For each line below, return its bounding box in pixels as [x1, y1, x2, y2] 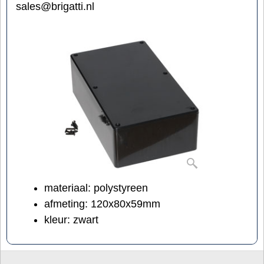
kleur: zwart [44, 214, 98, 226]
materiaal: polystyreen [44, 182, 148, 194]
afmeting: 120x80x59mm [44, 198, 160, 210]
